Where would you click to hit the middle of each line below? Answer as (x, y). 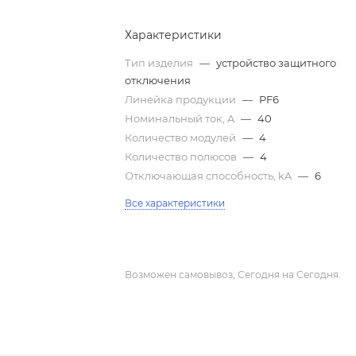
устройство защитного (277, 62)
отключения (158, 80)
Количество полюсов (182, 156)
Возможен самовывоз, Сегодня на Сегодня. (233, 274)
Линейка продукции (182, 99)
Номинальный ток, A (181, 118)
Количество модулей (182, 137)
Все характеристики (175, 203)
